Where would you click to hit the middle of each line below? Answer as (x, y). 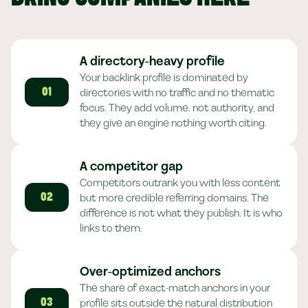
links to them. (111, 228)
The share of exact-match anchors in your (175, 288)
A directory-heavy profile (152, 62)
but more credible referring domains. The (174, 198)
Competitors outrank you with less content (180, 183)
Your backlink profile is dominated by (164, 78)
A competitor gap (131, 167)
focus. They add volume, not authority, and (177, 108)
